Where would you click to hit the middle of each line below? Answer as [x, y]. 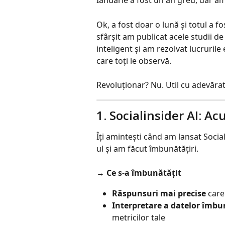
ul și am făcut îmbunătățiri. [147, 148]
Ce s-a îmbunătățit [144, 173]
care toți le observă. [134, 61]
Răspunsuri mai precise [159, 193]
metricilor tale [139, 218]
